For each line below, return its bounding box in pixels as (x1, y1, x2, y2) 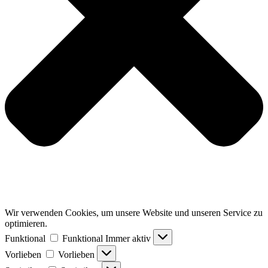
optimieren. (5, 218, 47, 229)
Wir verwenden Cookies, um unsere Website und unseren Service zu (5, 208, 263, 218)
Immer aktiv (105, 233, 153, 244)
